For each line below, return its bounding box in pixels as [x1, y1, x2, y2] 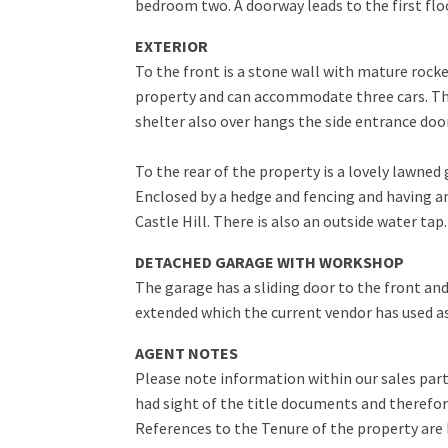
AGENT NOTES [134, 343, 238, 364]
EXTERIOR [134, 36, 208, 57]
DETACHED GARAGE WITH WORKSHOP [134, 252, 404, 273]
